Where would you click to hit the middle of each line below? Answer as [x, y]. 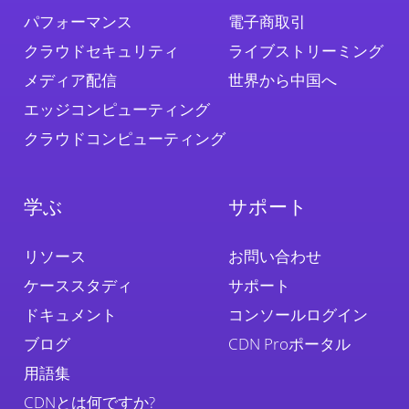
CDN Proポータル [289, 344]
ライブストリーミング [306, 51]
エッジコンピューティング [117, 109]
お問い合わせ [275, 256]
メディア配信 [70, 80]
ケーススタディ [78, 285]
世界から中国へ [283, 80]
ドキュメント [70, 315]
